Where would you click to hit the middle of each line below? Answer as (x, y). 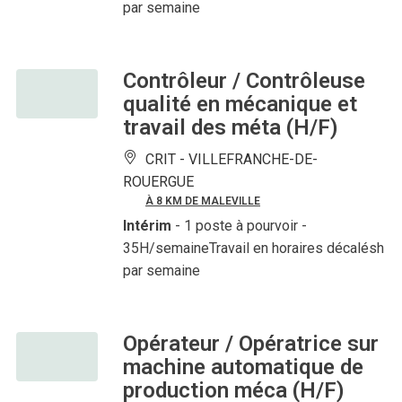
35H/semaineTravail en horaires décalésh (253, 249)
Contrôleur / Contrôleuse (244, 81)
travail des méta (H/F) (231, 128)
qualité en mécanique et (240, 105)
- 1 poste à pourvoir (236, 226)
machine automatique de (243, 367)
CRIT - (165, 160)
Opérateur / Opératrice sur (251, 344)
